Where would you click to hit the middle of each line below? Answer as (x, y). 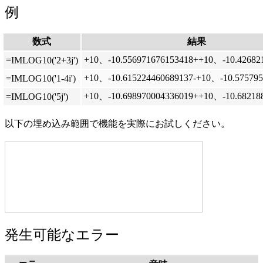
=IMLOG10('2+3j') (42, 60)
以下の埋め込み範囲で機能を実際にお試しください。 (117, 124)
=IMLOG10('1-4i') (41, 79)
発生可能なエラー (62, 235)
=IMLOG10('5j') (37, 97)
